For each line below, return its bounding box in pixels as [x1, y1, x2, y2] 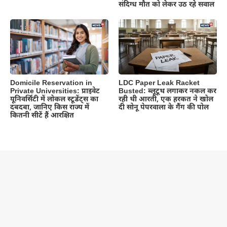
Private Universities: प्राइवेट [10, 86, 100, 96]
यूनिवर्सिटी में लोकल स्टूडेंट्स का [10, 94, 98, 104]
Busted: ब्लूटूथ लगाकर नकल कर [119, 86, 216, 96]
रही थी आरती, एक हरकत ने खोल [119, 94, 213, 104]
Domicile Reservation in [10, 78, 92, 88]
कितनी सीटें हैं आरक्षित [10, 110, 74, 121]
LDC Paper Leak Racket [119, 78, 200, 88]
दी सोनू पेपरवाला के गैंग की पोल [119, 102, 209, 112]
